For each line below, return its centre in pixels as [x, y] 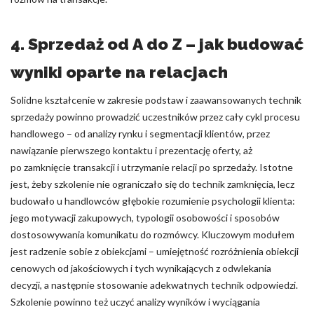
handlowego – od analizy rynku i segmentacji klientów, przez [140, 134]
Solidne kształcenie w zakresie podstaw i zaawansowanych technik [156, 100]
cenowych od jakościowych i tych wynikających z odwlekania [141, 268]
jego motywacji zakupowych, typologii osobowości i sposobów [145, 218]
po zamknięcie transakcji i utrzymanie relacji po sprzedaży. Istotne [152, 167]
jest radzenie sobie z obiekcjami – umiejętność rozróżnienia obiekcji [155, 251]
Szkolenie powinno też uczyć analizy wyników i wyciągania [135, 302]
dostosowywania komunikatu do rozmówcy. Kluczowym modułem [152, 234]
